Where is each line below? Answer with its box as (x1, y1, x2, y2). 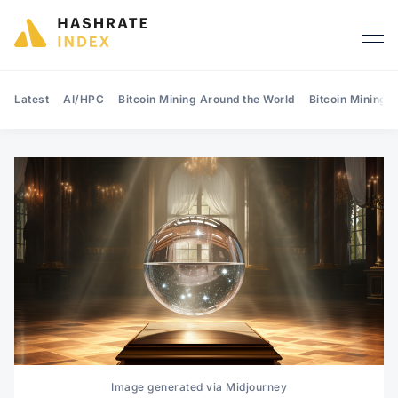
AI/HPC (63, 92, 104, 106)
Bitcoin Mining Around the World (118, 92, 295, 106)
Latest (14, 92, 49, 106)
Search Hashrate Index (198, 226, 344, 243)
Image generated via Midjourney (111, 379, 287, 394)
